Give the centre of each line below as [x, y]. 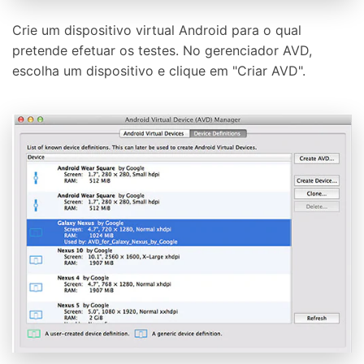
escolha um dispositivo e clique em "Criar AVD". [159, 70]
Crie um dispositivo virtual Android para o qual [157, 30]
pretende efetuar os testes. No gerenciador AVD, [162, 50]
